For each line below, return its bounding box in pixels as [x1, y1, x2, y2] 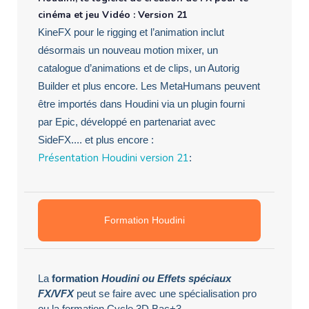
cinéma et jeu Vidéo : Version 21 [38, 8, 188, 21]
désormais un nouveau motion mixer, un [38, 43, 218, 56]
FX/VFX [38, 287, 74, 299]
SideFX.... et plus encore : [38, 133, 154, 146]
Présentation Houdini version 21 [38, 150, 189, 165]
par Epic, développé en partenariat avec [38, 115, 216, 128]
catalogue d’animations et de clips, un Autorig [38, 61, 239, 74]
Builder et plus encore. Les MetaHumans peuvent [38, 79, 260, 92]
